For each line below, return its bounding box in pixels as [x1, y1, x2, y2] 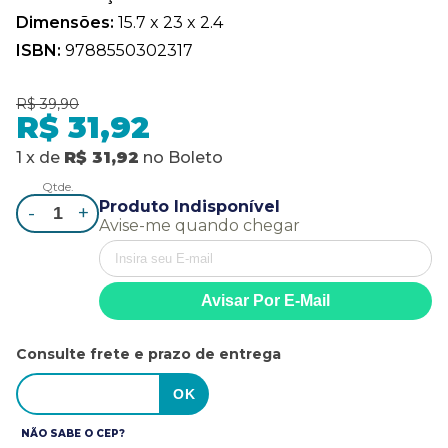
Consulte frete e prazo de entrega [16, 344, 281, 363]
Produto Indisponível [99, 196, 281, 216]
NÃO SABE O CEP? [21, 426, 125, 440]
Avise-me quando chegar [99, 215, 301, 235]
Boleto [168, 147, 223, 167]
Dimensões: [16, 12, 118, 32]
